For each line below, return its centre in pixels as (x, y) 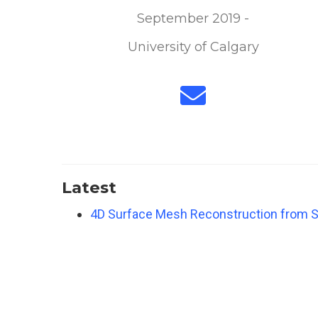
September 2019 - (193, 18)
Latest (89, 187)
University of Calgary (193, 47)
